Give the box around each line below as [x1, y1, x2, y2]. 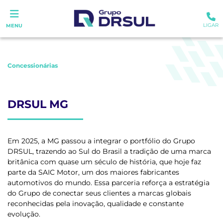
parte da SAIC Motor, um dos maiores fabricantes [7, 168, 179, 177]
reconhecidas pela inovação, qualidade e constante [7, 199, 184, 208]
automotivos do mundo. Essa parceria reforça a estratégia [7, 178, 210, 187]
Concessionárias [7, 62, 58, 69]
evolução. [7, 210, 40, 219]
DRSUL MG [7, 98, 68, 111]
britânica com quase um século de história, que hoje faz [7, 157, 201, 166]
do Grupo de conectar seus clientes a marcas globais [7, 189, 191, 198]
